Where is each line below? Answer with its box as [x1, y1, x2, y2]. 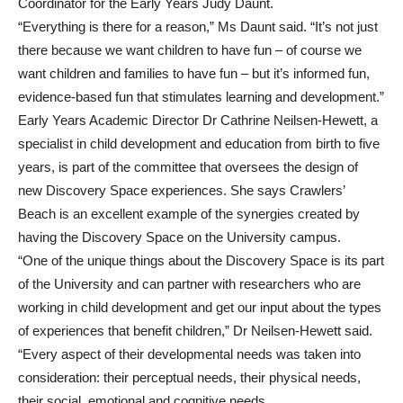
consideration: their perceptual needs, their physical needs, [18, 370, 361, 385]
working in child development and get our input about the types [18, 300, 381, 315]
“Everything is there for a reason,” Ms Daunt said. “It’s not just [18, 19, 378, 34]
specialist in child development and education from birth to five [18, 136, 380, 151]
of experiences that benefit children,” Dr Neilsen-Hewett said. [18, 323, 372, 338]
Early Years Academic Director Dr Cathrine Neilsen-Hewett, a [18, 112, 378, 128]
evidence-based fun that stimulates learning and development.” [18, 89, 384, 104]
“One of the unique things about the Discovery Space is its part [18, 253, 384, 268]
